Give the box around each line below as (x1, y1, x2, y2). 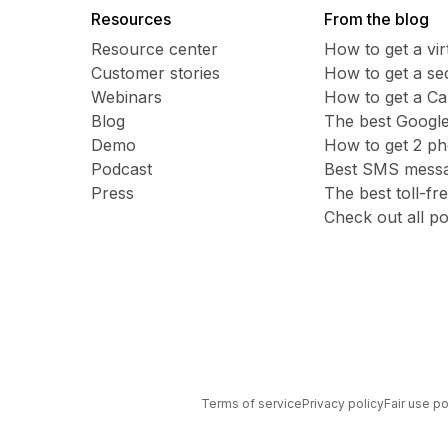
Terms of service (200, 395, 302, 411)
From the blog (323, 8, 429, 29)
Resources (90, 8, 171, 29)
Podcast (90, 158, 152, 179)
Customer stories (90, 62, 220, 83)
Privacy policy (301, 395, 384, 411)
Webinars (90, 86, 162, 107)
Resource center (90, 38, 218, 59)
